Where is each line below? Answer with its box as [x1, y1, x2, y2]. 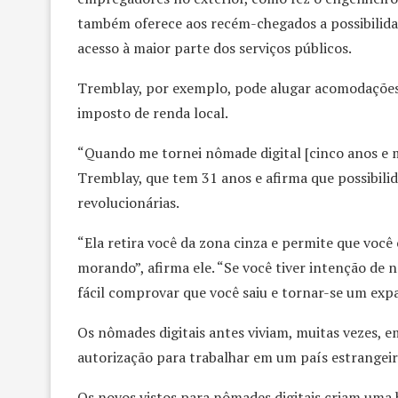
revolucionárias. [77, 192, 179, 212]
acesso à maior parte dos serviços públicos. [77, 37, 352, 58]
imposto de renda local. [77, 102, 228, 123]
